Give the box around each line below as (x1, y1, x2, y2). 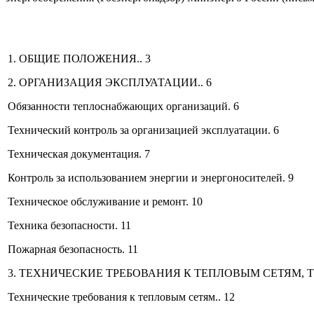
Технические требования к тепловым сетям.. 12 (8, 290, 235, 303)
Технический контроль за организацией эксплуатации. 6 (8, 123, 279, 136)
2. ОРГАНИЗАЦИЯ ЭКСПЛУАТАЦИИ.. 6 (8, 76, 212, 88)
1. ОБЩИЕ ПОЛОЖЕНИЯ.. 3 (8, 52, 151, 64)
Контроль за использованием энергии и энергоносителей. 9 (8, 171, 294, 184)
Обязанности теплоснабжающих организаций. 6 (8, 100, 239, 112)
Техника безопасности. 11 (8, 219, 131, 231)
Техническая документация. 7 (8, 147, 150, 160)
